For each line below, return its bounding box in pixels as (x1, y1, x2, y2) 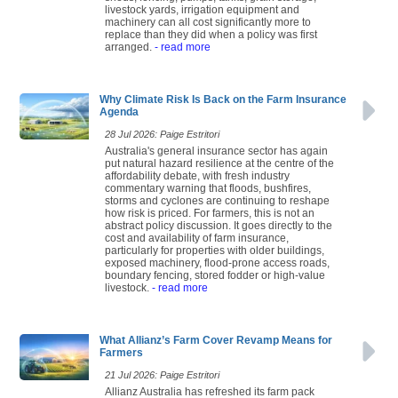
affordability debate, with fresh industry (105, 169, 290, 182)
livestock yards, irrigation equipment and (105, 3, 299, 16)
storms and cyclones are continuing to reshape (105, 194, 330, 207)
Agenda (99, 105, 139, 118)
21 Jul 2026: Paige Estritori (105, 369, 219, 380)
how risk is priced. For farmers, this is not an (105, 206, 314, 219)
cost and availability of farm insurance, (105, 231, 289, 244)
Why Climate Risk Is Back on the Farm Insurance (99, 92, 346, 106)
